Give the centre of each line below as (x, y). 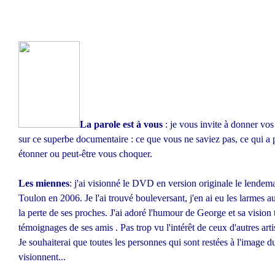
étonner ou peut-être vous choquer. (85, 154)
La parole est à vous (121, 124)
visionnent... (42, 257)
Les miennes (44, 183)
